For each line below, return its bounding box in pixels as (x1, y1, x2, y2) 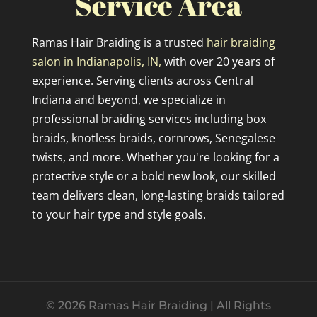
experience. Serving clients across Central (31, 73, 253, 89)
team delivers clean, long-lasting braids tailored (31, 188, 284, 204)
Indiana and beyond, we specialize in (31, 92, 226, 108)
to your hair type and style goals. (31, 207, 206, 223)
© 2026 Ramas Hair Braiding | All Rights (45, 299, 271, 313)
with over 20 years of (163, 54, 275, 70)
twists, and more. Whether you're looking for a (31, 149, 279, 166)
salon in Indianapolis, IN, (31, 54, 164, 70)
